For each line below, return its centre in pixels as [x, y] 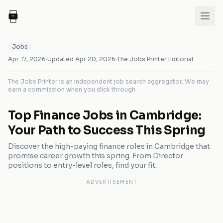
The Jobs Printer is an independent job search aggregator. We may [109, 81]
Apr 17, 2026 [27, 59]
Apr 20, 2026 [95, 59]
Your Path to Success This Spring [107, 130]
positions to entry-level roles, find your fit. [82, 165]
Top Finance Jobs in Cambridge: [105, 115]
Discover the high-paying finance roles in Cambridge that [109, 146]
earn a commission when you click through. [72, 89]
